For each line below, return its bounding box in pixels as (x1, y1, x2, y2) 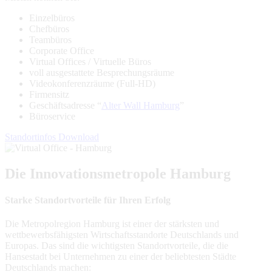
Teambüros (29, 34, 72, 45)
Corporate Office (29, 45, 94, 56)
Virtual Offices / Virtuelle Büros (29, 56, 151, 67)
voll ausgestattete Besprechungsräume (29, 67, 174, 78)
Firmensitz (29, 89, 69, 100)
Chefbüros (29, 23, 69, 34)
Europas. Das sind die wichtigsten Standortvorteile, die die (5, 240, 228, 251)
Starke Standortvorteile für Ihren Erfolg (5, 195, 171, 206)
